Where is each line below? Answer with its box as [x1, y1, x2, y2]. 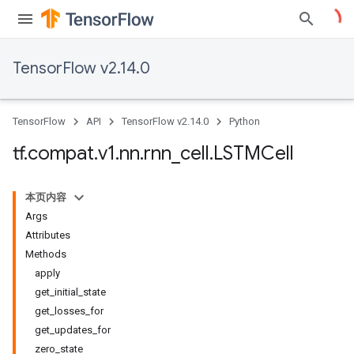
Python [229, 115, 260, 127]
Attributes [25, 229, 70, 241]
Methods [25, 248, 66, 260]
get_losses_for [35, 305, 104, 317]
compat [28, 141, 94, 165]
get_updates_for [35, 324, 111, 336]
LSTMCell [213, 141, 294, 165]
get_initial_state [35, 286, 106, 298]
